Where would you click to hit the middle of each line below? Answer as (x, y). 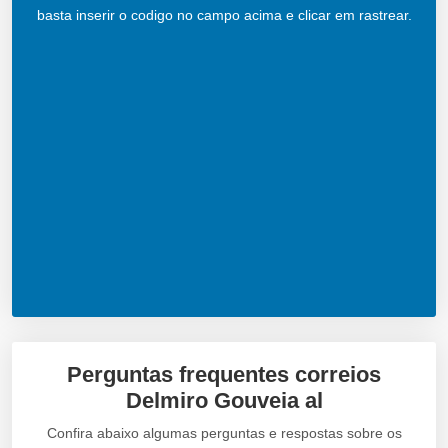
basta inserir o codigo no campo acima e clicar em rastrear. (224, 14)
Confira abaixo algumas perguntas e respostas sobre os (224, 432)
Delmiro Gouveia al (224, 400)
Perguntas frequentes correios (224, 374)
